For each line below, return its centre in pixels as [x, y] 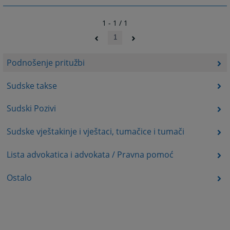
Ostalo [19, 177]
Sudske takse [32, 85]
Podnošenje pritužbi [45, 62]
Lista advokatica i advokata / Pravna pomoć [90, 155]
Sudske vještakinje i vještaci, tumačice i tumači [95, 132]
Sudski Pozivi [31, 109]
